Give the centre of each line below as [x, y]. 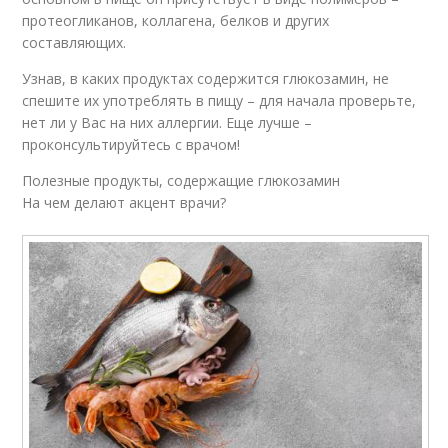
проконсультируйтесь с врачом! [131, 145]
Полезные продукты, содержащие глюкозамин [181, 181]
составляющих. [74, 43]
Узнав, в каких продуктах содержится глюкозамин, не [206, 79]
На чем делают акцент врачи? [124, 203]
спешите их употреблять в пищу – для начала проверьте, [219, 101]
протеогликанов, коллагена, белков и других [176, 21]
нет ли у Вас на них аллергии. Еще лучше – [167, 123]
